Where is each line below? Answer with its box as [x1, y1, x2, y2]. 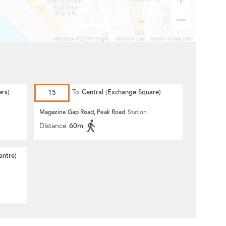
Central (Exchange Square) [82, 88, 161, 97]
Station [128, 108, 147, 116]
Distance [39, 121, 67, 131]
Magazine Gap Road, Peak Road [39, 108, 125, 116]
